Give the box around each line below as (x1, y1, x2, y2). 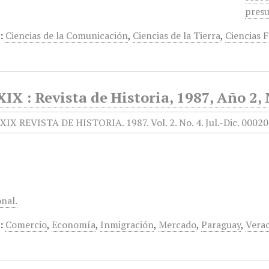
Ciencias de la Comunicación (5, 29, 128, 42)
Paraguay (201, 218, 241, 231)
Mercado (159, 218, 197, 231)
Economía (52, 218, 96, 231)
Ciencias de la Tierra (133, 29, 221, 42)
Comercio (5, 218, 47, 231)
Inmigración (100, 218, 154, 231)
